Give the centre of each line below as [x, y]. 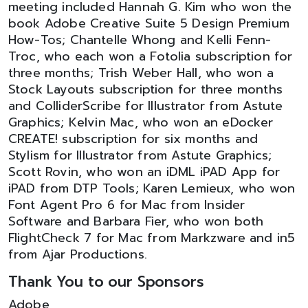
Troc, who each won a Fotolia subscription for [151, 56]
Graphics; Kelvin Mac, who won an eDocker [141, 122]
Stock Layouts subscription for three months [145, 89]
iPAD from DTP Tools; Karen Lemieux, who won [152, 188]
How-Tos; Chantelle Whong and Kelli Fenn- [140, 40]
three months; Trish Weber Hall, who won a [141, 73]
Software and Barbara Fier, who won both [136, 221]
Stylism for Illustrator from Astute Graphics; [140, 155]
